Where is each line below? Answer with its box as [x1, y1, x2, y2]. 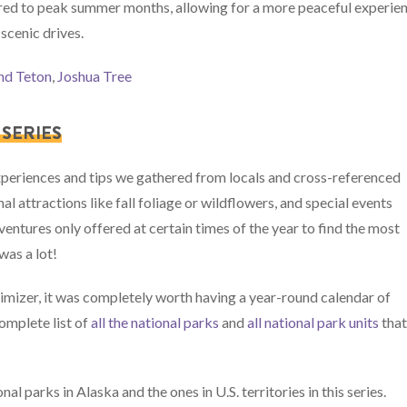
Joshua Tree [57, 66, 133, 84]
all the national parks [91, 313, 220, 331]
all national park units [247, 313, 380, 331]
